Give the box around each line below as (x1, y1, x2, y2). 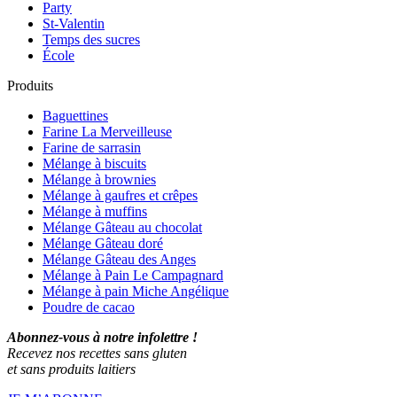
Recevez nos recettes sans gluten (7, 345, 187, 361)
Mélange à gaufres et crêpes (43, 187, 198, 203)
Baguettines (43, 107, 108, 123)
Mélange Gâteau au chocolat (43, 219, 202, 235)
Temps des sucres (43, 31, 140, 47)
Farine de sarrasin (43, 139, 141, 155)
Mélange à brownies (43, 171, 156, 187)
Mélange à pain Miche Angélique (43, 283, 229, 299)
